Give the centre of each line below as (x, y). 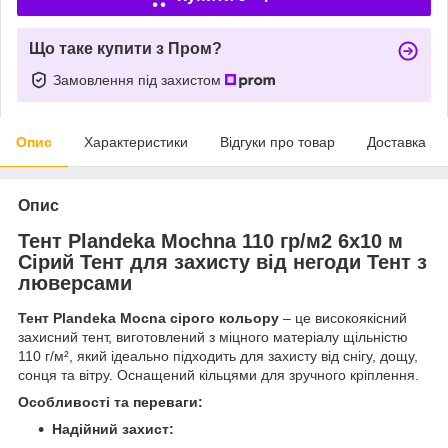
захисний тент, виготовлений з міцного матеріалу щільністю (213, 337)
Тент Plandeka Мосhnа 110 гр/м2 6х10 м (210, 240)
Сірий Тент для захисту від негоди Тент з (222, 261)
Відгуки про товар (277, 141)
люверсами (75, 282)
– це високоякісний (343, 318)
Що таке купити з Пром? (125, 48)
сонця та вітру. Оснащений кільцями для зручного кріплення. (218, 375)
